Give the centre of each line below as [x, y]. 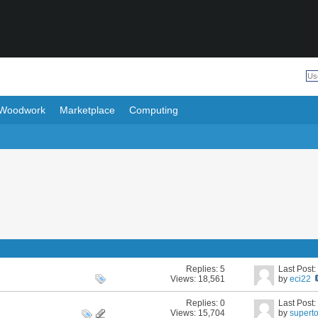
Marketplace [87, 110]
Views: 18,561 [197, 279]
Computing [154, 110]
